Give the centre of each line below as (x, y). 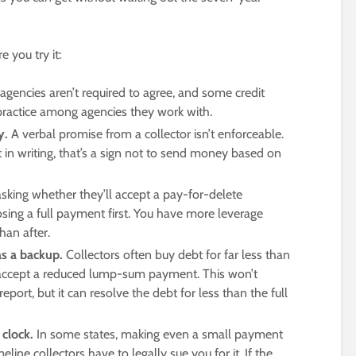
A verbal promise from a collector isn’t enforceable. (146, 134)
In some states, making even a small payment (158, 335)
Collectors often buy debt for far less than (176, 255)
